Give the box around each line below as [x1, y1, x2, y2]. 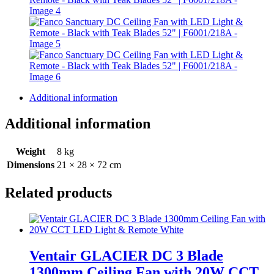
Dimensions [7, 160, 54, 171]
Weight [16, 146, 45, 157]
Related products [5, 185, 112, 201]
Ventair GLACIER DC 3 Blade [29, 248, 223, 264]
